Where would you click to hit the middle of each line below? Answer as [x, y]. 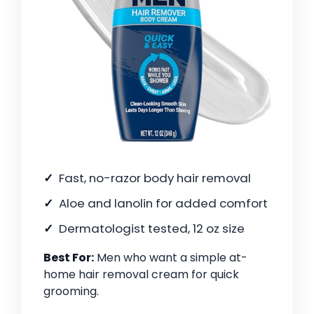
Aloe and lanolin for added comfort [163, 204]
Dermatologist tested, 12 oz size [152, 229]
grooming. [71, 292]
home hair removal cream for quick [141, 275]
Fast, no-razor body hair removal [155, 178]
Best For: [69, 258]
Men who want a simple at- [171, 258]
